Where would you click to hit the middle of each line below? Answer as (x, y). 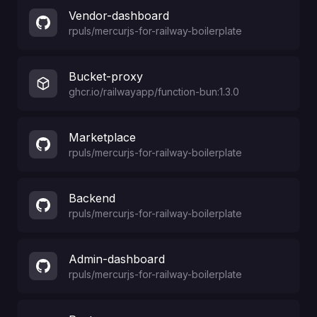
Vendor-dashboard (119, 16)
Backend (92, 198)
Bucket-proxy (106, 76)
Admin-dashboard (117, 259)
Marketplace (102, 137)
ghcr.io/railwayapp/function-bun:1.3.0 (154, 92)
